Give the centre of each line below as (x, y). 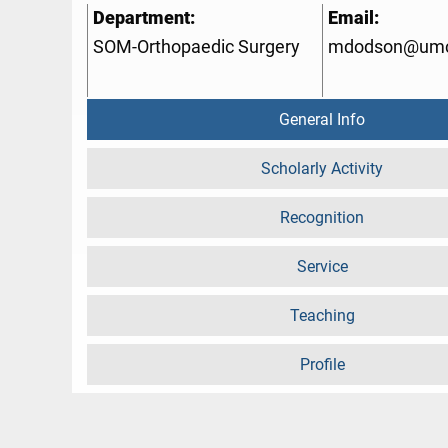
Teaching (322, 316)
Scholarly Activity (322, 169)
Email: (353, 18)
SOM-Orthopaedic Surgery (196, 47)
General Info (322, 120)
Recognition (322, 218)
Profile (322, 365)
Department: (144, 18)
